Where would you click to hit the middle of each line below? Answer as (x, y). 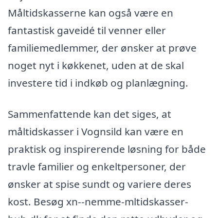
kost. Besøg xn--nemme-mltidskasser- (98, 201)
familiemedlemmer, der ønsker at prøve (102, 48)
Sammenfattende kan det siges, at (90, 114)
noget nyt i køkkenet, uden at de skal (96, 65)
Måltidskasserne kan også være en (91, 13)
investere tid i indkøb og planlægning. (98, 83)
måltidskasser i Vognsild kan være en (96, 131)
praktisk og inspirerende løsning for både (107, 149)
